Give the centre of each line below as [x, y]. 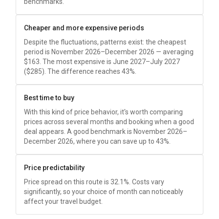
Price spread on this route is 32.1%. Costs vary [94, 182]
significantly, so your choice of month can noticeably [104, 192]
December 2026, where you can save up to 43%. [97, 141]
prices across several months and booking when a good [109, 122]
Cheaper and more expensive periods [84, 28]
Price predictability [54, 168]
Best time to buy [49, 98]
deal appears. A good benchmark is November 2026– [106, 131]
